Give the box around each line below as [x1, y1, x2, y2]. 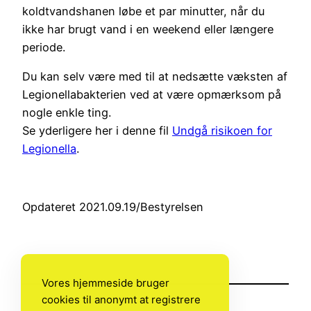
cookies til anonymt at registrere [42, 293, 201, 306]
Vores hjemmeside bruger [42, 276, 169, 289]
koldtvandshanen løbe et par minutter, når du [22, 3, 264, 18]
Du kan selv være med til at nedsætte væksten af [22, 69, 287, 83]
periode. [22, 40, 65, 54]
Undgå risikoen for [172, 123, 272, 137]
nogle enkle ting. [22, 105, 111, 119]
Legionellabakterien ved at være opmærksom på [22, 87, 281, 101]
